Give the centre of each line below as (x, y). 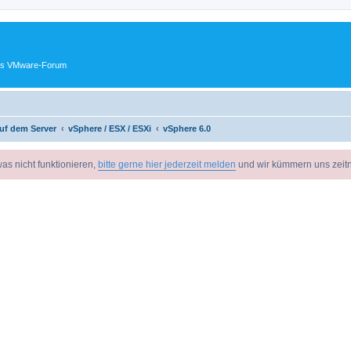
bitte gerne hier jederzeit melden (167, 164)
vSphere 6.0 (187, 128)
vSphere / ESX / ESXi (110, 128)
